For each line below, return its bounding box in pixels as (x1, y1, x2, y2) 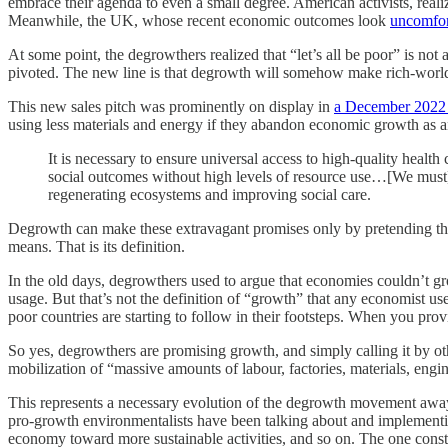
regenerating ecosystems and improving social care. (48, 185, 371, 203)
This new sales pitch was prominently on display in (8, 97, 334, 115)
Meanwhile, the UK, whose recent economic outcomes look (8, 11, 390, 29)
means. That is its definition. (8, 237, 185, 255)
